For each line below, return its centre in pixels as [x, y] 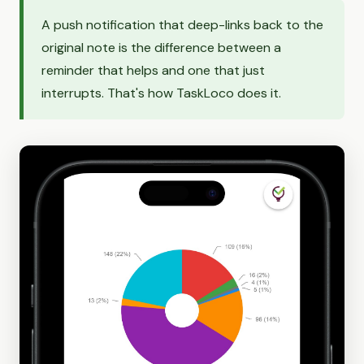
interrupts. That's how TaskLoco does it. [161, 93]
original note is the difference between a [161, 48]
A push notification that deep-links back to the [182, 25]
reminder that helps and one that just [153, 71]
